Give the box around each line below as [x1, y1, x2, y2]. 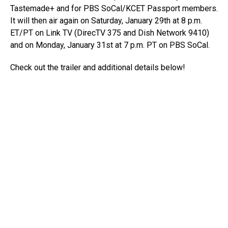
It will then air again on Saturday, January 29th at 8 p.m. [10, 16, 202, 26]
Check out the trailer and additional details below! [10, 63, 185, 73]
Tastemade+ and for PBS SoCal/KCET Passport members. [10, 4, 218, 14]
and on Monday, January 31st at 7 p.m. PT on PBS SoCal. [10, 40, 210, 50]
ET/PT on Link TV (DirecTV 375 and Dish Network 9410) [10, 28, 209, 38]
